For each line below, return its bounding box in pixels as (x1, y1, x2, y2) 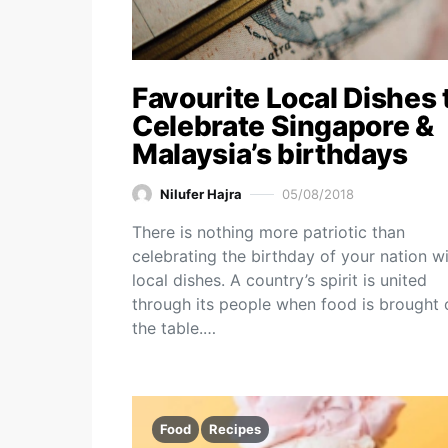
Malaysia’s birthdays (132, 137, 408, 171)
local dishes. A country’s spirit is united (132, 270, 427, 290)
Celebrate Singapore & (132, 109, 434, 143)
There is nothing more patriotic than (132, 222, 405, 242)
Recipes (209, 421, 261, 437)
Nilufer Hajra (160, 185, 242, 202)
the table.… (132, 318, 216, 338)
